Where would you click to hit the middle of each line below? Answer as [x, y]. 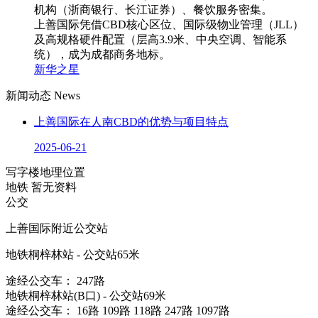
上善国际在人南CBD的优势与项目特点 [131, 121]
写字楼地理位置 [45, 172]
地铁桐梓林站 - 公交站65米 [73, 254]
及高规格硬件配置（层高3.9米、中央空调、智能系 [160, 39]
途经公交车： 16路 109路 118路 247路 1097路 [118, 310]
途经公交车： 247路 [55, 280]
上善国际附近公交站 [57, 228]
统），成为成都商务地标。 [102, 54]
